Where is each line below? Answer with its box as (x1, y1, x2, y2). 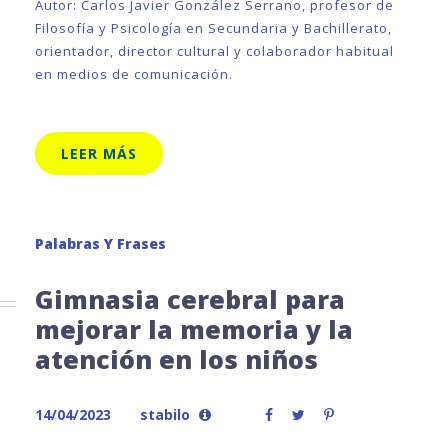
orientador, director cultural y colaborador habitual (35, 42, 394, 60)
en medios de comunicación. (35, 65, 233, 83)
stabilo (140, 405, 190, 424)
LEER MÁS (61, 144, 137, 163)
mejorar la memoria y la (35, 312, 353, 346)
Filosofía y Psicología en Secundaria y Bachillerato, (35, 19, 392, 37)
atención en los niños (35, 342, 318, 376)
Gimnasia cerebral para (35, 282, 345, 316)
